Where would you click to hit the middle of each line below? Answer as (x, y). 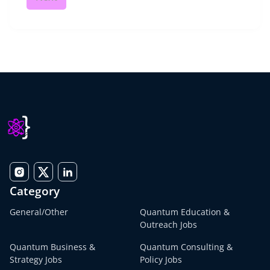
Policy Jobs (161, 260)
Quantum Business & (52, 247)
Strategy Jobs (36, 260)
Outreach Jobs (168, 225)
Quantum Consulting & (186, 247)
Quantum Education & (185, 212)
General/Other (39, 212)
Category (35, 191)
